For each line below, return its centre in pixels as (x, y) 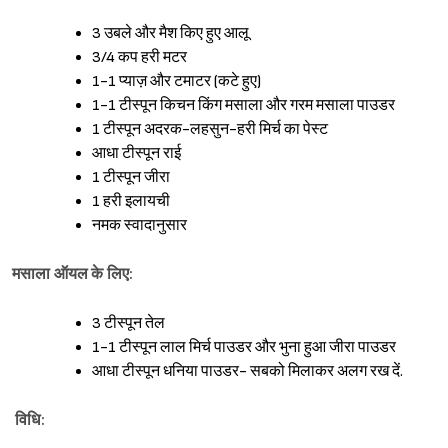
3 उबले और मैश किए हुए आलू (170, 33)
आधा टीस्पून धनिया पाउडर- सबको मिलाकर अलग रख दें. (247, 371)
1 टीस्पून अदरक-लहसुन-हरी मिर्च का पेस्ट (210, 129)
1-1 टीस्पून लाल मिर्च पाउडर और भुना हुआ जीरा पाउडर (244, 347)
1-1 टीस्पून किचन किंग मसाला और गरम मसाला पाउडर (243, 105)
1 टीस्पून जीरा (131, 177)
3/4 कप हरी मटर (139, 57)
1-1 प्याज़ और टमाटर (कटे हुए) (176, 81)
